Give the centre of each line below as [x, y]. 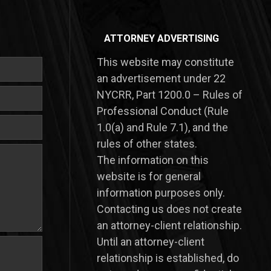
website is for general [149, 176]
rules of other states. [147, 144]
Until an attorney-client [150, 242]
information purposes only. [161, 193]
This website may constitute [165, 62]
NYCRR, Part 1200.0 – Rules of [169, 95]
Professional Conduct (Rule [162, 111]
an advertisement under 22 [161, 78]
